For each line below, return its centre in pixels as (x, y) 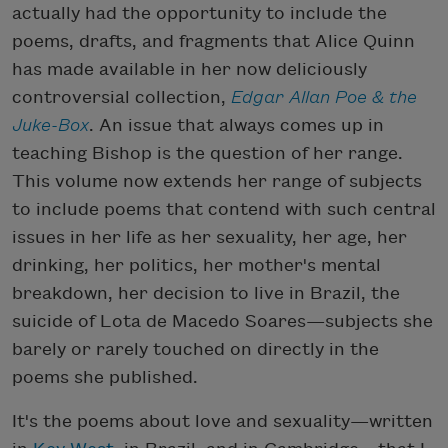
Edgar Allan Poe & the (324, 97)
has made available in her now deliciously (189, 69)
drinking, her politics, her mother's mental (196, 265)
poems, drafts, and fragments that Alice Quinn (213, 41)
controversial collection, (121, 97)
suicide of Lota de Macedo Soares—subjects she (222, 321)
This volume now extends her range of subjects (217, 181)
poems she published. (105, 377)
